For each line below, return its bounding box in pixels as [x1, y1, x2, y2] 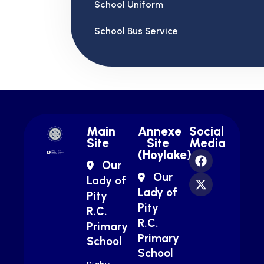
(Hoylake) [138, 147, 192, 162]
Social [189, 123, 224, 138]
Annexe [138, 123, 181, 138]
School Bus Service [94, 25, 178, 37]
